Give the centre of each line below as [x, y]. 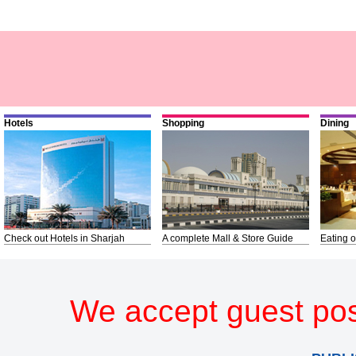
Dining [335, 123]
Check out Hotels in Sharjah [64, 238]
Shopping [183, 123]
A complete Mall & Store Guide [228, 238]
